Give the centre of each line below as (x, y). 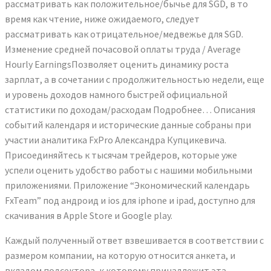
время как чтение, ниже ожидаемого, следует (102, 18)
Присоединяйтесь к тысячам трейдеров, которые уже (121, 155)
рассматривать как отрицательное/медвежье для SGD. (124, 34)
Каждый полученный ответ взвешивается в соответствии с (134, 240)
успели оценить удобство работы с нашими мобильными (129, 170)
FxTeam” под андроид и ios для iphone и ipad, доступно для (130, 200)
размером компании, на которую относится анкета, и (120, 255)
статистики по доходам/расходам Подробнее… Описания (130, 109)
